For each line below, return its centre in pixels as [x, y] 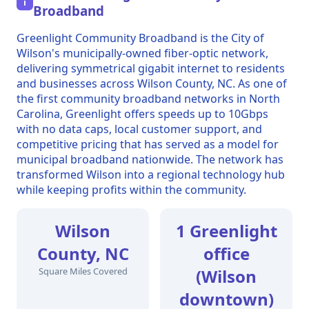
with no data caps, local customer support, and [139, 129]
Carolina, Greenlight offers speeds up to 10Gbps [142, 114]
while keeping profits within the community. [131, 190]
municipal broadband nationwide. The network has [150, 160]
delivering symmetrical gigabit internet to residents [151, 69]
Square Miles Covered [83, 271]
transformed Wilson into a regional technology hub [151, 175]
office [226, 254]
